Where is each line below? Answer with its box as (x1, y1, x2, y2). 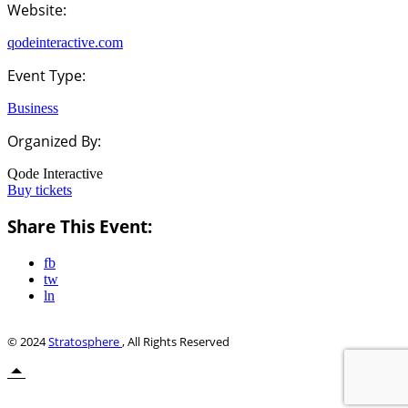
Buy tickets (7, 181, 72, 198)
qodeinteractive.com (7, 34, 123, 50)
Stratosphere (48, 333, 122, 351)
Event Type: (7, 65, 86, 86)
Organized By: (7, 130, 101, 151)
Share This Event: (7, 215, 152, 239)
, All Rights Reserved (122, 333, 229, 351)
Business (7, 99, 58, 116)
